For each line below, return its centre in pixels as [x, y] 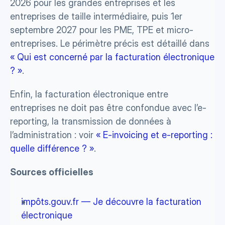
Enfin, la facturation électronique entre [89, 94]
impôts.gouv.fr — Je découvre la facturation [111, 202]
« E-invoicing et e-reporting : [154, 135]
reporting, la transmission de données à [91, 121]
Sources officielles [52, 172]
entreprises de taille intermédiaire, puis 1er [96, 16]
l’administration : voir [53, 135]
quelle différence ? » [52, 148]
